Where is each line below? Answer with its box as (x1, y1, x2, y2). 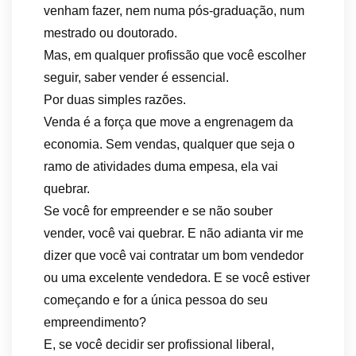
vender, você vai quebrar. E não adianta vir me (44, 226, 304, 240)
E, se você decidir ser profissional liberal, (44, 338, 274, 351)
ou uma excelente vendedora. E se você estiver (44, 271, 310, 284)
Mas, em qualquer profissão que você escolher (44, 48, 306, 62)
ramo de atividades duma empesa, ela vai (44, 160, 278, 173)
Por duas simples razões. (44, 93, 186, 106)
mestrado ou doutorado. (44, 26, 177, 40)
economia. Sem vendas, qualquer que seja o (44, 137, 295, 151)
